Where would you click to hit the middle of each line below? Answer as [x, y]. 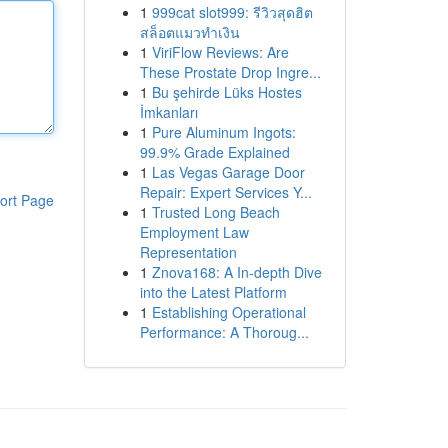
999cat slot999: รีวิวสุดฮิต [232, 12]
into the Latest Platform [213, 292]
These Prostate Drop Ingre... [230, 72]
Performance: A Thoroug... [224, 332]
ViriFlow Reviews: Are [220, 52]
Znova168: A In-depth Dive [236, 272]
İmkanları [168, 112]
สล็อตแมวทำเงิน [189, 32]
